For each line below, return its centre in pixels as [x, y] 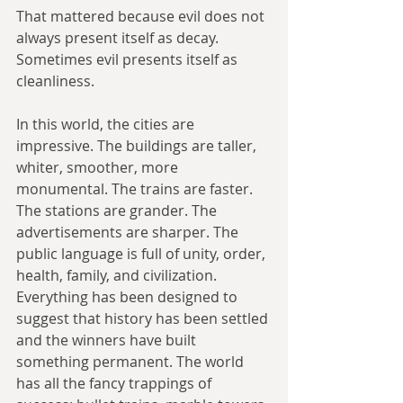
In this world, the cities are [107, 125]
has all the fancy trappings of [116, 384]
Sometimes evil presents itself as [129, 60]
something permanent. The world [132, 362]
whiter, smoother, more [99, 168]
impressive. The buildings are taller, [138, 146]
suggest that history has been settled [144, 319]
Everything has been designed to [129, 297]
